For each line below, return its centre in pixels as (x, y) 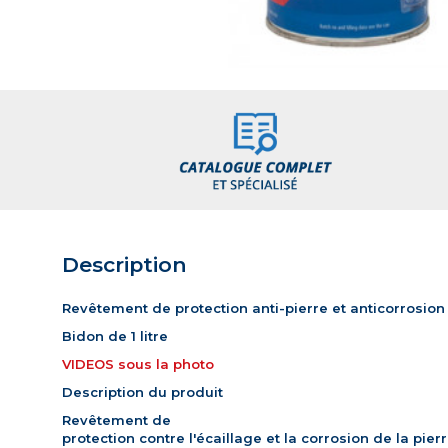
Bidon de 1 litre (115, 336)
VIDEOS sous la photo (138, 364)
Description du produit (142, 392)
